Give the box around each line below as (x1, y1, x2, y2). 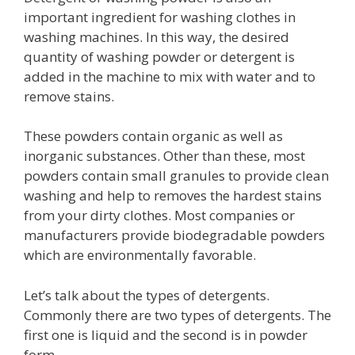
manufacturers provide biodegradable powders (24, 226, 325, 244)
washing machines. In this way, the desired (24, 27, 289, 46)
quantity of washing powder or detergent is (24, 47, 295, 66)
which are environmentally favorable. (24, 246, 256, 264)
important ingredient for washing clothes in (24, 7, 296, 26)
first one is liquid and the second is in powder (24, 325, 307, 344)
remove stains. (24, 86, 114, 105)
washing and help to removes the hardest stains (24, 186, 322, 204)
